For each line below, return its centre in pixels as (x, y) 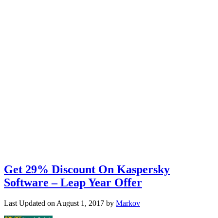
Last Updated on (30, 203)
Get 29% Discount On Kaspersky (87, 169)
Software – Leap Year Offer (73, 182)
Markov (128, 203)
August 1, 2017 (80, 203)
